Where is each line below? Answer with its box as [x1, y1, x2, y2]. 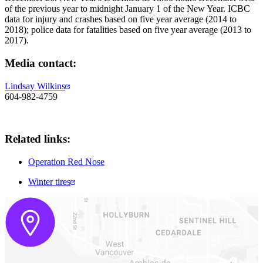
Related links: [5, 133, 70, 146]
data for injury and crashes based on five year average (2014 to [5, 14, 237, 25]
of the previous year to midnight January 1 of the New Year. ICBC [5, 4, 250, 14]
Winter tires [28, 177, 70, 187]
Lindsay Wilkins [5, 80, 65, 91]
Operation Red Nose [28, 157, 104, 167]
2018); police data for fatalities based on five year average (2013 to [5, 25, 251, 35]
